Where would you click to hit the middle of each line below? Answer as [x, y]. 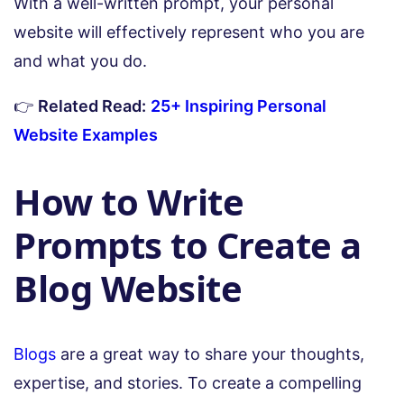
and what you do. [80, 61]
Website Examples [86, 135]
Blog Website [128, 288]
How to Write [129, 201]
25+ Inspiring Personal [239, 106]
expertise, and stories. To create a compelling [188, 382]
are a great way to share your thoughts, [210, 353]
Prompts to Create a [188, 244]
